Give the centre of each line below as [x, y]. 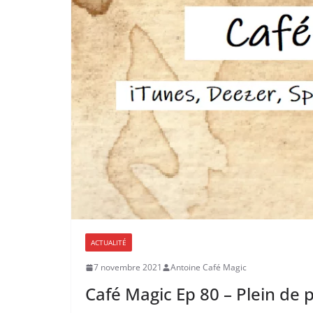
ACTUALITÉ [109, 243]
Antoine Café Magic [209, 268]
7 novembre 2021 [128, 268]
